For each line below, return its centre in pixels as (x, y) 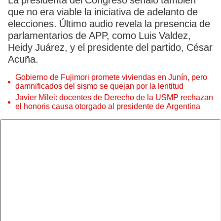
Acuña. (23, 59)
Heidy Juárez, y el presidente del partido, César (110, 47)
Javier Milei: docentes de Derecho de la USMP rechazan (114, 97)
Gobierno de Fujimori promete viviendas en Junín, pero (111, 77)
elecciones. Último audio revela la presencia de (109, 24)
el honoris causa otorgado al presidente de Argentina (108, 106)
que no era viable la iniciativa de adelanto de (103, 12)
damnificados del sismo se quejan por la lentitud (99, 86)
